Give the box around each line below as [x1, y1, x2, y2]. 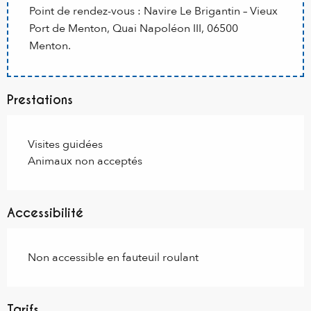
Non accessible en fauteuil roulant [28, 250, 199, 266]
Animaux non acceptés [28, 153, 142, 169]
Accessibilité [7, 205, 83, 221]
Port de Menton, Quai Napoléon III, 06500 [29, 21, 238, 37]
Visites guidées [28, 137, 103, 153]
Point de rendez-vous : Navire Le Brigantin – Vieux [29, 3, 278, 19]
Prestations [7, 92, 73, 108]
